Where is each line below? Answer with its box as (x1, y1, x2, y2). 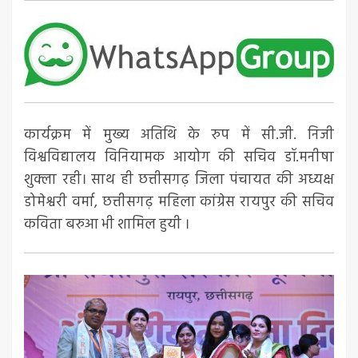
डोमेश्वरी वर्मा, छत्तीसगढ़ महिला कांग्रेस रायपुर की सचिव (24, 191, 334, 215)
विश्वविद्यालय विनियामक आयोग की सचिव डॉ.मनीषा (24, 146, 334, 170)
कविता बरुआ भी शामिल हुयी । (24, 213, 189, 237)
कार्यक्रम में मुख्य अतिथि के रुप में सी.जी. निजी (24, 124, 334, 148)
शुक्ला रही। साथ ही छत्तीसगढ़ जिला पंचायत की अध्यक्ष (24, 169, 334, 193)
